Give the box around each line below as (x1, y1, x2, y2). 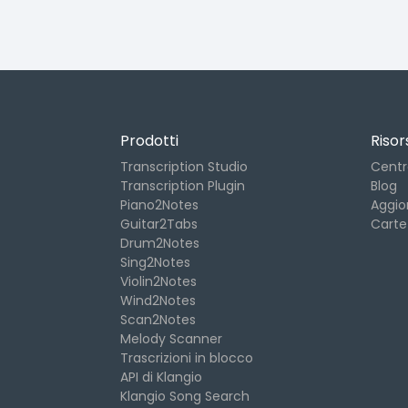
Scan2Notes (120, 311, 196, 329)
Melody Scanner (120, 330, 222, 348)
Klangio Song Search (120, 387, 250, 405)
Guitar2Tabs (120, 215, 198, 233)
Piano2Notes (120, 196, 199, 214)
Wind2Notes (120, 291, 196, 310)
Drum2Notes (120, 234, 199, 252)
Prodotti (120, 130, 178, 151)
